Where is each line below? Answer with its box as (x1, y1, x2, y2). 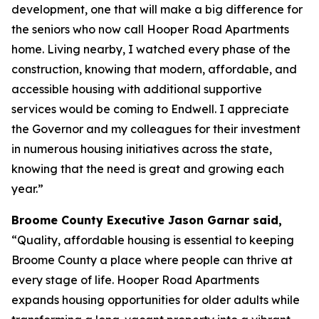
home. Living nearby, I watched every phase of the (11, 42, 291, 56)
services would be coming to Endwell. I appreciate (11, 102, 289, 116)
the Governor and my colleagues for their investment (11, 122, 300, 136)
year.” (11, 182, 43, 196)
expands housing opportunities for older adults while (11, 293, 300, 307)
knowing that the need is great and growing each (11, 162, 284, 176)
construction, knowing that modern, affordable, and (11, 62, 297, 76)
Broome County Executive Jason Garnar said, (11, 213, 282, 227)
